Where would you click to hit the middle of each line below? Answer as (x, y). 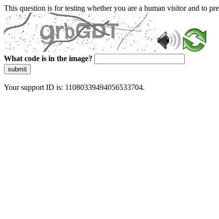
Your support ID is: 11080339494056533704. (74, 87)
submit (17, 69)
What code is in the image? (48, 58)
